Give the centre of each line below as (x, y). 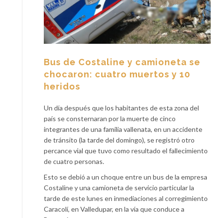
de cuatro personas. (75, 161)
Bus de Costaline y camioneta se (122, 62)
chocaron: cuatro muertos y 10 (117, 74)
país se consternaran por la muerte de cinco (110, 118)
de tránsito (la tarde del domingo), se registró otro (119, 140)
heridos (62, 86)
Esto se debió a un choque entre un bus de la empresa (126, 177)
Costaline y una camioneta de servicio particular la (119, 187)
